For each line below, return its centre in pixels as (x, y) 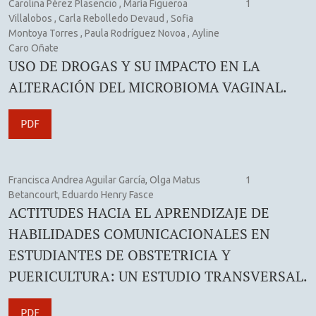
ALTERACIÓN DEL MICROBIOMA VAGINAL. (148, 87)
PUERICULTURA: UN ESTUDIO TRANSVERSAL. (158, 276)
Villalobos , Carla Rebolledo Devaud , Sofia (101, 18)
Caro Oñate (34, 48)
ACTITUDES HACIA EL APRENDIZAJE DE (139, 212)
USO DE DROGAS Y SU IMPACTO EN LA (134, 66)
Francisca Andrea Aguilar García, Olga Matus (104, 180)
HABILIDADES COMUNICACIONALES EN (139, 233)
